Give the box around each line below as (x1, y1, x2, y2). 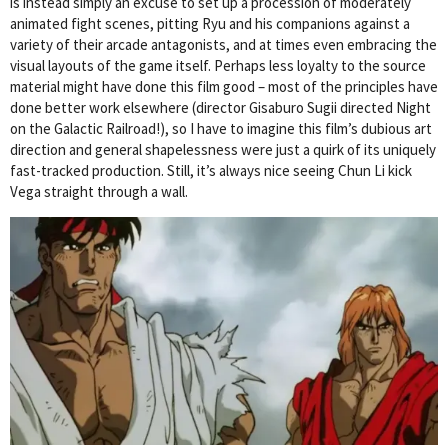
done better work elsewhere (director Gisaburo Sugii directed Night (10, 98, 431, 118)
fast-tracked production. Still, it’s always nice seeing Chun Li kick (10, 161, 412, 181)
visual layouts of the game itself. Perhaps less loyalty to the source (10, 56, 426, 76)
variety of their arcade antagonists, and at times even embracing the (10, 35, 437, 55)
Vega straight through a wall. (10, 182, 188, 202)
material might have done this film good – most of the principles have (10, 77, 438, 97)
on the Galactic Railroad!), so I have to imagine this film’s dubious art (10, 119, 432, 139)
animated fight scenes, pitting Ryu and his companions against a (10, 14, 410, 34)
